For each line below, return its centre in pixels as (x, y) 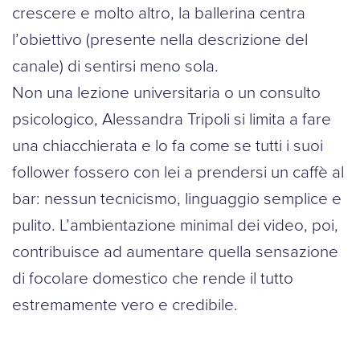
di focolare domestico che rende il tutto (153, 278)
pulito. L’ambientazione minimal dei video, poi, (175, 225)
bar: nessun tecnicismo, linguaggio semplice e (177, 198)
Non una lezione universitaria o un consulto (166, 92)
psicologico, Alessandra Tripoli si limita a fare (172, 119)
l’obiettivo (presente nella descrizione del (160, 39)
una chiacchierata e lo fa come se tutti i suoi (168, 145)
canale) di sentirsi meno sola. (115, 65)
